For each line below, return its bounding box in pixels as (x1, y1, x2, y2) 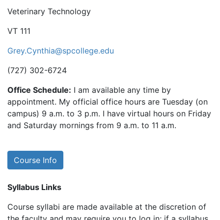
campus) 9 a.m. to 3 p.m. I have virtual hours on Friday (7, 109, 211, 118)
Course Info (14, 155, 57, 165)
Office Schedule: (7, 85, 71, 95)
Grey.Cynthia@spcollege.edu (7, 46, 114, 55)
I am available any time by (74, 85, 171, 95)
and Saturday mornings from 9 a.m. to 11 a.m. (7, 120, 176, 130)
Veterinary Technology (7, 6, 91, 16)
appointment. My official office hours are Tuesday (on (7, 97, 208, 107)
